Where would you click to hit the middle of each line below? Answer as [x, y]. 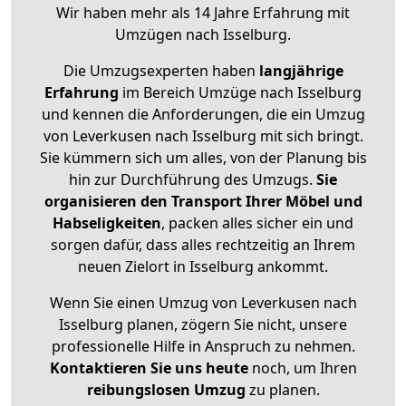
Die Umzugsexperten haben [161, 71]
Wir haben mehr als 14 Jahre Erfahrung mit [203, 13]
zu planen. [282, 390]
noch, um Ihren [302, 368]
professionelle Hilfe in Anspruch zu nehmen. [203, 347]
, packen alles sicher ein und [257, 223]
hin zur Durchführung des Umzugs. [193, 180]
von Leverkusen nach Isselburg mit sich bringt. [203, 136]
